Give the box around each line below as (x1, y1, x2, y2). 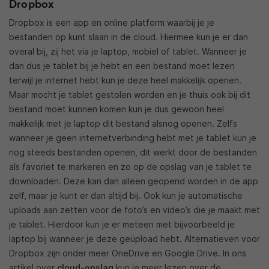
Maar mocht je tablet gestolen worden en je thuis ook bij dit (9, 89, 250, 100)
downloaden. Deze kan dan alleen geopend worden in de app (9, 176, 258, 187)
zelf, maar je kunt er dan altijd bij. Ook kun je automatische (9, 190, 243, 201)
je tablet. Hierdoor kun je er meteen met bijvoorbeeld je (9, 219, 235, 230)
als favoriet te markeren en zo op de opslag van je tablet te (9, 162, 252, 172)
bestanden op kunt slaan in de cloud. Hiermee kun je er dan (9, 32, 248, 43)
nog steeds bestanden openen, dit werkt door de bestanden (9, 147, 257, 158)
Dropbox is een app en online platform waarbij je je (9, 17, 214, 28)
